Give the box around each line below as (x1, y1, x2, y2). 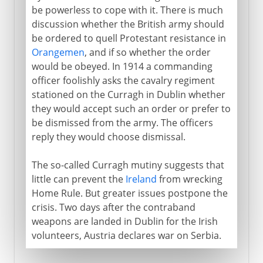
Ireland (125, 172, 157, 186)
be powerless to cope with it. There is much (31, 3, 223, 16)
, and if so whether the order (84, 45, 211, 59)
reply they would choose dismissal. (31, 130, 186, 143)
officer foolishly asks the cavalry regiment (31, 73, 215, 87)
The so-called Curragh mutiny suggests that (31, 158, 224, 171)
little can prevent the (31, 172, 126, 186)
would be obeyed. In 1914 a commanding (31, 59, 213, 73)
